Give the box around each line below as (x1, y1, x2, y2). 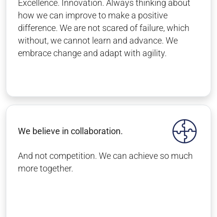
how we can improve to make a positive (18, 11, 168, 20)
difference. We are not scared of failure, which (18, 23, 189, 33)
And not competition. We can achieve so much (18, 151, 193, 161)
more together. (18, 164, 73, 173)
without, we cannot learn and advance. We (18, 36, 178, 46)
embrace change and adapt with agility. (18, 48, 167, 58)
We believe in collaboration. (18, 126, 123, 136)
